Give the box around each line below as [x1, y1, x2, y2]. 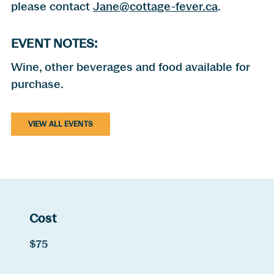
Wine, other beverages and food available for [11, 60, 250, 75]
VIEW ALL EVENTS [28, 119, 93, 128]
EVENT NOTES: [11, 36, 98, 51]
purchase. [11, 77, 64, 92]
